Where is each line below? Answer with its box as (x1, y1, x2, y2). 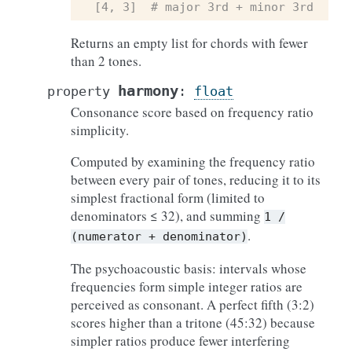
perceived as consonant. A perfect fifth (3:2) (71, 295, 314, 313)
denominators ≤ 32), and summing (71, 207, 264, 225)
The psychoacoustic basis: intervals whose (71, 259, 306, 277)
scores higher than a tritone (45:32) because (71, 313, 315, 332)
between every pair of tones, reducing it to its (71, 170, 321, 189)
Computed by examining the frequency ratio (71, 152, 315, 170)
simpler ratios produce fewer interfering (71, 332, 290, 350)
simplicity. (71, 121, 129, 139)
